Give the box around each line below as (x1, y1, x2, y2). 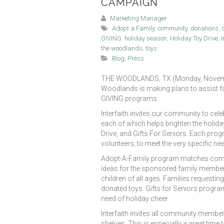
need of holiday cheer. (101, 194, 169, 202)
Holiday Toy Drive (170, 34, 218, 42)
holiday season (124, 34, 167, 42)
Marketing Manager (110, 14, 167, 22)
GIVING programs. (101, 94, 158, 102)
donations (190, 24, 218, 32)
